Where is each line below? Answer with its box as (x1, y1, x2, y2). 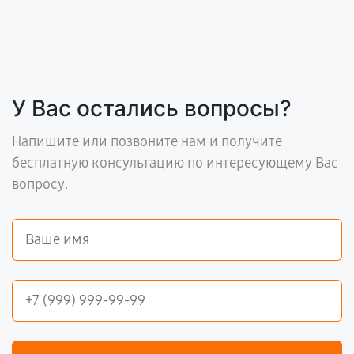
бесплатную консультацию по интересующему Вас (12, 154, 338, 171)
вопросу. (12, 175, 68, 193)
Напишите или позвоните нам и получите (12, 133, 282, 150)
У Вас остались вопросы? (12, 95, 292, 122)
